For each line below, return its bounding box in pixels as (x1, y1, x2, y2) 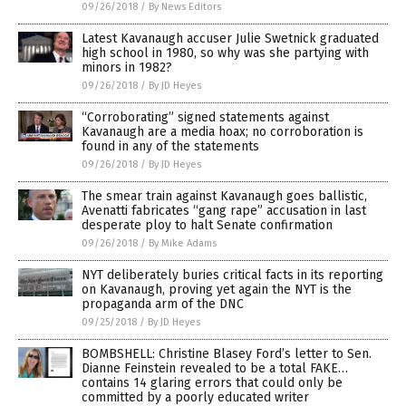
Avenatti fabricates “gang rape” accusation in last (82, 203, 366, 219)
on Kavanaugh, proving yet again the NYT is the (82, 282, 352, 298)
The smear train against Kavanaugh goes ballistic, (82, 188, 367, 205)
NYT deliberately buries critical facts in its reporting (82, 267, 383, 284)
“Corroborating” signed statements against (82, 110, 329, 126)
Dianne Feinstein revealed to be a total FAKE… (82, 361, 348, 377)
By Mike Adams (149, 237, 217, 250)
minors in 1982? (82, 60, 172, 76)
